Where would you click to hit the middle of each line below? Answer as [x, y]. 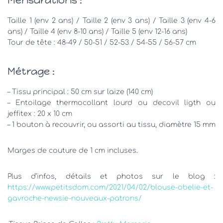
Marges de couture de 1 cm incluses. [73, 150]
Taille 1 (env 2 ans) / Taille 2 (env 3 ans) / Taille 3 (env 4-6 [111, 20]
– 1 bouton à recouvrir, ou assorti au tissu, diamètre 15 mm [111, 124]
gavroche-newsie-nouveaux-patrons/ [75, 198]
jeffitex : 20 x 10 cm [40, 113]
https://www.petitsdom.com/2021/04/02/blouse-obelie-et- [110, 187]
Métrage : [31, 71]
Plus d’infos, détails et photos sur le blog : [111, 176]
